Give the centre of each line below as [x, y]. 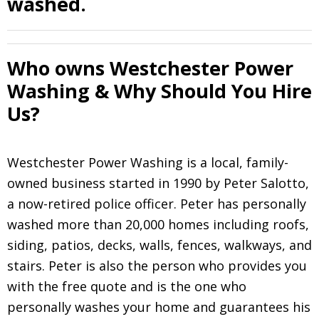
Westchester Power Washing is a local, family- [148, 163]
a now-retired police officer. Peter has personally [157, 204]
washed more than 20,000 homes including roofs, [158, 225]
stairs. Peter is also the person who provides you [157, 266]
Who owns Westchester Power [150, 68]
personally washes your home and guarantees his [159, 307]
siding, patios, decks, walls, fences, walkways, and [159, 245]
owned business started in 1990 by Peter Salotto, [158, 183]
